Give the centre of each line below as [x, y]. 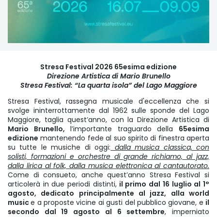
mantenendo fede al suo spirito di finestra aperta [124, 138]
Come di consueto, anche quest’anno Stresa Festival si [108, 175]
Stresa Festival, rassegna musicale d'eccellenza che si [108, 101]
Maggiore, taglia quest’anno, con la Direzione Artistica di [108, 119]
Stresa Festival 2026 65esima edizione [108, 67]
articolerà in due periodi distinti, [62, 184]
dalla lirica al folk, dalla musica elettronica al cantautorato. [108, 165]
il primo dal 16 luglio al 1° [163, 184]
